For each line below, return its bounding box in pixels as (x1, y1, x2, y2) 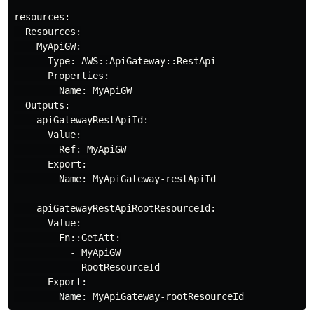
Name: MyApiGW (14, 85, 132, 96)
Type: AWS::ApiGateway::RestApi (14, 55, 216, 67)
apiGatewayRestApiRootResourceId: (14, 203, 216, 214)
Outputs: (14, 100, 70, 111)
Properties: (14, 70, 109, 81)
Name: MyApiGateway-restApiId (14, 173, 216, 184)
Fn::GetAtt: (14, 232, 121, 243)
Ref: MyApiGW (14, 144, 126, 155)
